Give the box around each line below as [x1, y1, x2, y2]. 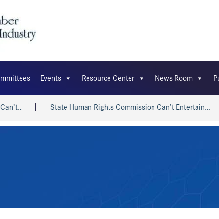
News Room [154, 74, 193, 83]
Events [40, 74, 61, 83]
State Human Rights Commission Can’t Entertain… [17, 103, 177, 111]
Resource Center [81, 74, 134, 83]
